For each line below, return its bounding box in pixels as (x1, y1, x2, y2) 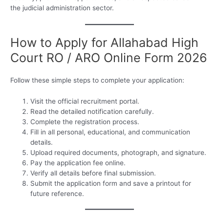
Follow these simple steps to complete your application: (10, 76, 185, 85)
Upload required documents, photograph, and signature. (30, 148, 207, 156)
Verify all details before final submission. (30, 169, 156, 177)
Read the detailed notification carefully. (30, 107, 154, 115)
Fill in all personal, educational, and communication (30, 128, 191, 136)
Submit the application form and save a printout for (30, 179, 192, 187)
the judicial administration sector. (10, 4, 114, 12)
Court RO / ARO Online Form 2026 (10, 50, 208, 66)
